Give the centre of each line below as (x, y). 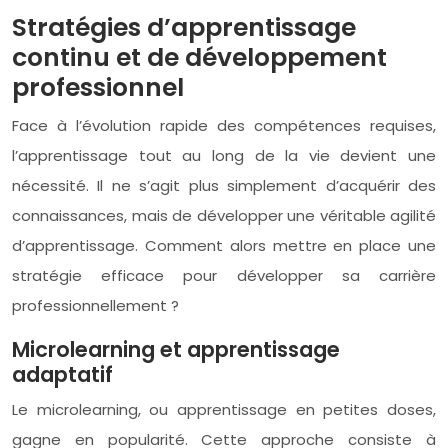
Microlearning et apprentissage (176, 349)
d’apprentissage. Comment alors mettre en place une (224, 245)
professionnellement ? (95, 305)
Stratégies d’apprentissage (184, 27)
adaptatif (62, 374)
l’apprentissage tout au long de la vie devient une (224, 155)
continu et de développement (199, 57)
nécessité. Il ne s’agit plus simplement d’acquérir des (224, 185)
